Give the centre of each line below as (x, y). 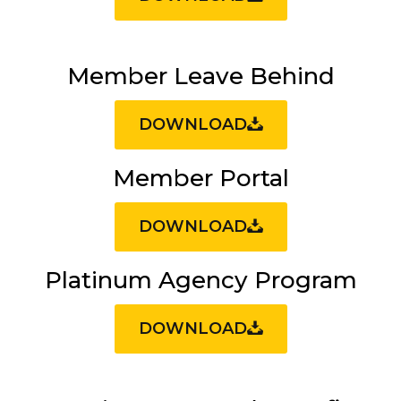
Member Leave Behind (200, 76)
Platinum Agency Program (200, 280)
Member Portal (200, 178)
